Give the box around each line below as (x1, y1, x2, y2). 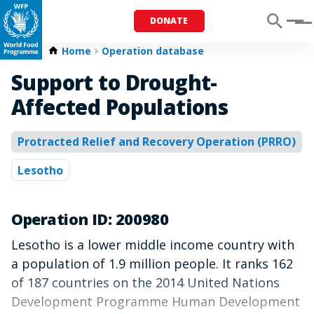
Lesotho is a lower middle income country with (11, 236, 294, 254)
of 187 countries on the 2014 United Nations (11, 274, 280, 292)
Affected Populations (11, 93, 228, 121)
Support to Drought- (11, 69, 217, 97)
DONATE (150, 15, 189, 27)
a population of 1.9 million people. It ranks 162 (11, 255, 293, 273)
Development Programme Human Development (11, 293, 300, 310)
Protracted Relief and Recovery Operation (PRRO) (18, 134, 296, 150)
